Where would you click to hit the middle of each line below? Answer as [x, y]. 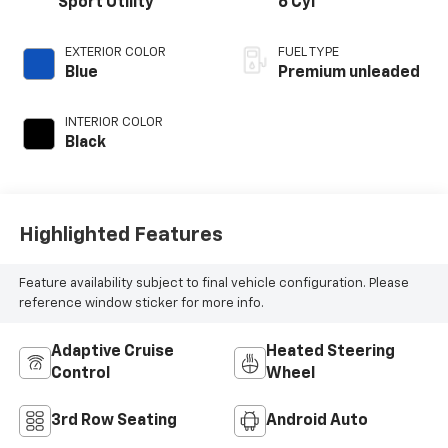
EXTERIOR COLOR [115, 53]
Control [80, 374]
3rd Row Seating [113, 421]
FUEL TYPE [308, 53]
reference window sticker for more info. [141, 303]
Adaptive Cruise [112, 352]
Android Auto [317, 421]
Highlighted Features [120, 234]
